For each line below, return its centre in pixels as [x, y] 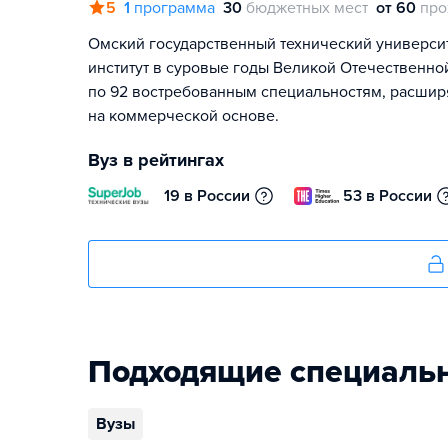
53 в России [387, 196]
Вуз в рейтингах [156, 160]
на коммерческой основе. [183, 116]
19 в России [207, 196]
